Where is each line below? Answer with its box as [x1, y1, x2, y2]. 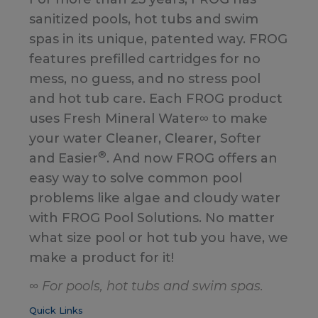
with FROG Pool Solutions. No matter [29, 209, 275, 226]
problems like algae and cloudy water [29, 190, 280, 206]
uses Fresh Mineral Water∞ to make [29, 110, 268, 126]
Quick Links [29, 304, 83, 316]
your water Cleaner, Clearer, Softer [29, 130, 261, 146]
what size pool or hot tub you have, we [29, 229, 288, 246]
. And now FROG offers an [106, 150, 278, 166]
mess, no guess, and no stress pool [29, 70, 261, 87]
